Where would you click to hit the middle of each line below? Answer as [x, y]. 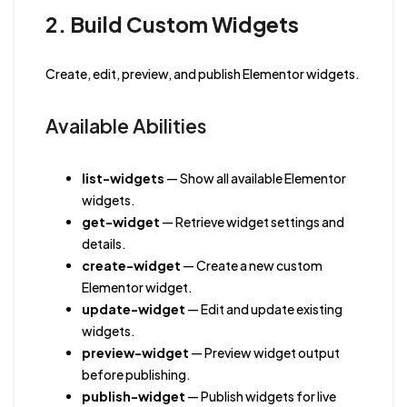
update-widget [133, 309]
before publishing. [136, 375]
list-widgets [123, 179]
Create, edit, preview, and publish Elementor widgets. [202, 74]
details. [104, 244]
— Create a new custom [251, 266]
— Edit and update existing [263, 309]
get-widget [120, 222]
